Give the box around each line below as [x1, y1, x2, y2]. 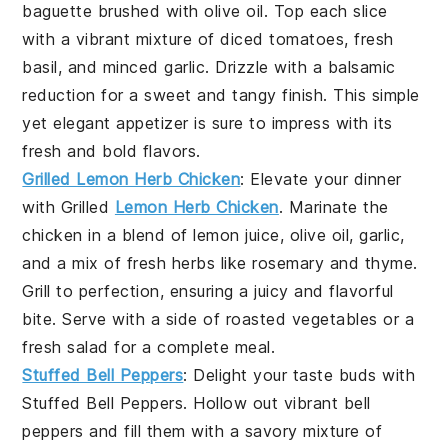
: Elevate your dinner [240, 169, 402, 190]
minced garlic [102, 57, 206, 78]
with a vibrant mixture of [22, 29, 221, 50]
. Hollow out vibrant [183, 393, 344, 414]
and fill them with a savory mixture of [83, 421, 383, 442]
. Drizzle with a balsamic [205, 57, 396, 78]
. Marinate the [278, 197, 389, 218]
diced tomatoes [220, 29, 345, 50]
